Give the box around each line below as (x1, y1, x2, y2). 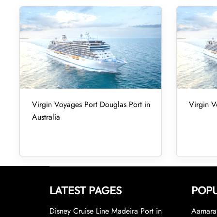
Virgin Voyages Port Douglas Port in (32, 99, 150, 110)
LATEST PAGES (49, 184, 122, 197)
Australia (32, 111, 60, 123)
